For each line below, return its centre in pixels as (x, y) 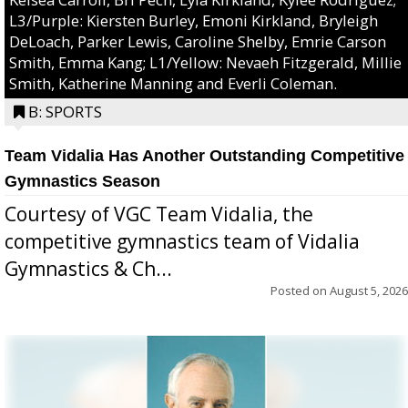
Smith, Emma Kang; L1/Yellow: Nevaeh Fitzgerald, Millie (205, 62)
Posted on (300, 290)
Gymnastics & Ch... (88, 268)
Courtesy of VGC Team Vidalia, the (159, 214)
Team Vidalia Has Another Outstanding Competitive (204, 155)
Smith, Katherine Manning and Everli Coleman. (173, 83)
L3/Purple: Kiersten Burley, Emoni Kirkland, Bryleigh (194, 20)
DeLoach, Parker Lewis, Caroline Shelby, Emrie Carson (198, 41)
